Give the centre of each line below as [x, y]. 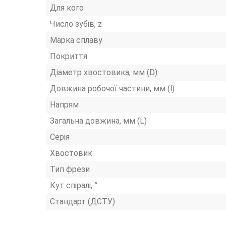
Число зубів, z [76, 24]
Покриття [69, 56]
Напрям [64, 105]
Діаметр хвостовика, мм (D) [104, 72]
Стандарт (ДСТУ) [82, 202]
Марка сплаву [76, 40]
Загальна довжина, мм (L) [98, 121]
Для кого [67, 8]
